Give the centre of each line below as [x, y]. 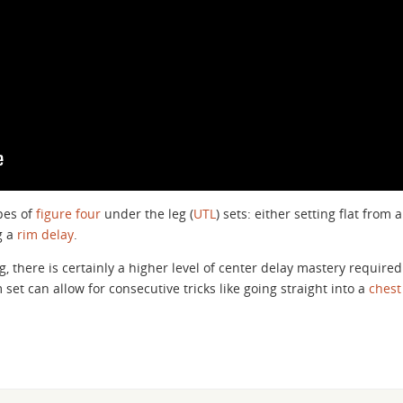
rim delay [45, 234]
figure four [68, 213]
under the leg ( [147, 213]
